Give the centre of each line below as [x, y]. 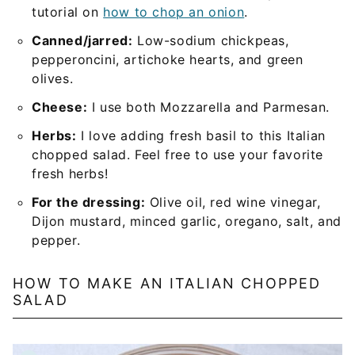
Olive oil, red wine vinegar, [233, 202]
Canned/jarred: [82, 40]
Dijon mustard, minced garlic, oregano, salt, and [187, 221]
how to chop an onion [174, 11]
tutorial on [68, 11]
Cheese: [60, 107]
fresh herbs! [70, 173]
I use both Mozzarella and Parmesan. [208, 107]
